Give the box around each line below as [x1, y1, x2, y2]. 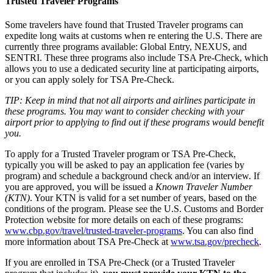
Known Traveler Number [155, 181, 252, 192]
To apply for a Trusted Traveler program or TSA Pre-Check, [5, 148, 236, 159]
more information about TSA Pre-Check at [5, 236, 171, 247]
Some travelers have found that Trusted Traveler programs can [5, 19, 243, 30]
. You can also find [182, 225, 253, 236]
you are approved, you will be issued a [5, 181, 155, 192]
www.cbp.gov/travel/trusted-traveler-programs [5, 225, 182, 236]
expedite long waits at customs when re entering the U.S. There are [5, 30, 262, 41]
